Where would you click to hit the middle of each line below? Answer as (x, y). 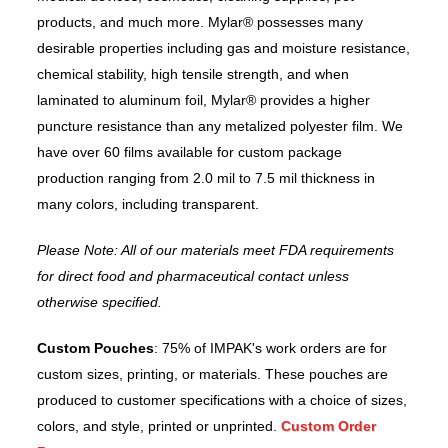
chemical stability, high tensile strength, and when (193, 74)
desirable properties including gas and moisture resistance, (224, 48)
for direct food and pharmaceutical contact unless (193, 276)
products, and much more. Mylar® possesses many (200, 22)
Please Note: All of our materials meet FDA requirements (216, 250)
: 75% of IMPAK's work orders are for (271, 348)
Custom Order (329, 426)
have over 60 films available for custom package (190, 152)
